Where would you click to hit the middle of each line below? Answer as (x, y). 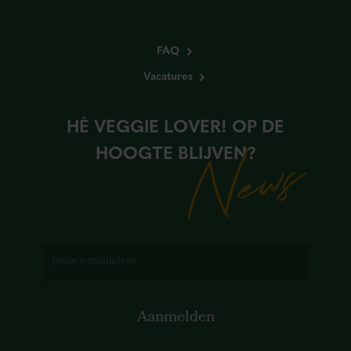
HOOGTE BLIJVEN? (175, 152)
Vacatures (168, 75)
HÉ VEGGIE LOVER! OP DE (175, 125)
